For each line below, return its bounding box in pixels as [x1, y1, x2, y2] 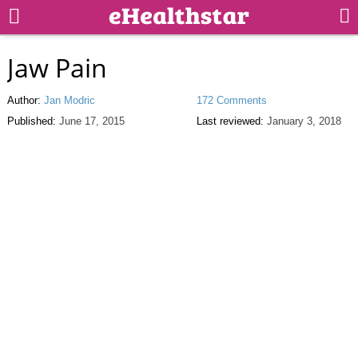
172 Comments [196, 93, 267, 106]
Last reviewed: [196, 114, 267, 127]
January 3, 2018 [266, 114, 341, 127]
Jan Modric [43, 93, 95, 106]
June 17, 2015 [58, 114, 125, 127]
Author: [6, 93, 44, 106]
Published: [6, 114, 59, 127]
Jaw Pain [6, 50, 107, 85]
